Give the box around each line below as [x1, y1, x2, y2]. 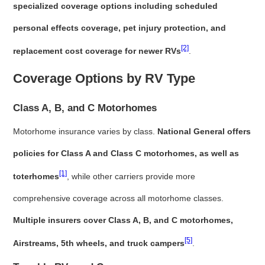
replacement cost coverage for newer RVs [13, 46, 182, 56]
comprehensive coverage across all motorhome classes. [13, 193, 224, 203]
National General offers [157, 127, 251, 137]
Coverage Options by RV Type [13, 71, 196, 86]
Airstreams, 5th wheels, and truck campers [13, 238, 185, 248]
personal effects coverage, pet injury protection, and [13, 23, 227, 33]
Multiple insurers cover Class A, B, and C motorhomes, [13, 215, 234, 225]
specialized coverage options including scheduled [13, 1, 218, 11]
